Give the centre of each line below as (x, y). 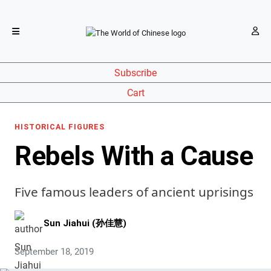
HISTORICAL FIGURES (60, 127)
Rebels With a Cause (134, 156)
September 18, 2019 (54, 252)
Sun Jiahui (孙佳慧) (85, 223)
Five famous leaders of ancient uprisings (134, 192)
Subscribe (135, 73)
